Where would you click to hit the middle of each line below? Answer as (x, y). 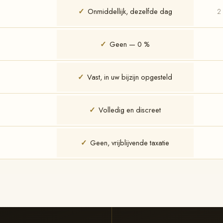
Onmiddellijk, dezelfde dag (130, 11)
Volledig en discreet (130, 110)
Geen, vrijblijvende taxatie (130, 142)
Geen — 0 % (130, 44)
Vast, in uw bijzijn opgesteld (130, 77)
